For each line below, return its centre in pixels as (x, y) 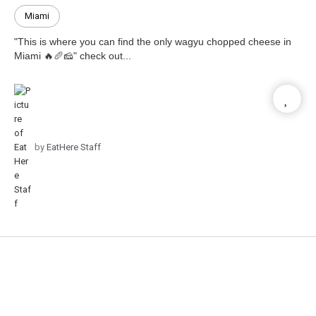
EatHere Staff (73, 147)
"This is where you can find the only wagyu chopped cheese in (153, 41)
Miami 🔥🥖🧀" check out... (73, 55)
